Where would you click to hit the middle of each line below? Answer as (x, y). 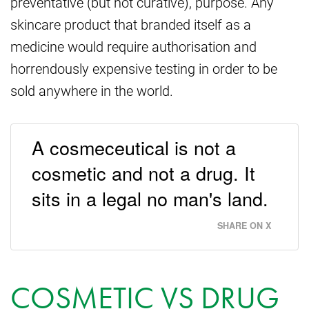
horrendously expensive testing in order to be (144, 68)
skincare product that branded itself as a (131, 24)
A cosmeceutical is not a (134, 147)
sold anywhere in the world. (92, 90)
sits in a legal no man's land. (150, 198)
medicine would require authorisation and (133, 46)
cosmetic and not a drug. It (143, 172)
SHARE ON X (244, 225)
